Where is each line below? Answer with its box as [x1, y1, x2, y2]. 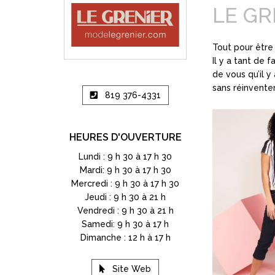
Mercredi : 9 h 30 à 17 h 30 [71, 178, 179, 188]
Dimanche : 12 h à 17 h [80, 232, 171, 242]
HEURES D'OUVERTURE [69, 131, 182, 143]
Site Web [112, 263, 151, 274]
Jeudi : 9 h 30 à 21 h [85, 192, 166, 202]
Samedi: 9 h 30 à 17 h [82, 219, 169, 229]
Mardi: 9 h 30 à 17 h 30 [79, 165, 171, 175]
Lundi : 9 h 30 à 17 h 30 [79, 151, 172, 161]
